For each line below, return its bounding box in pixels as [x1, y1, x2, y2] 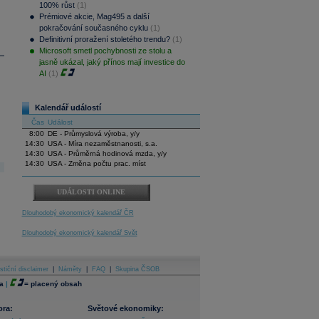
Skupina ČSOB [115, 266, 159, 273]
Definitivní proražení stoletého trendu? [38, 35, 170, 43]
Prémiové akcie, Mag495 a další [38, 12, 150, 21]
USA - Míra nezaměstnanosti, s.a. [47, 140, 157, 147]
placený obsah [30, 280, 82, 288]
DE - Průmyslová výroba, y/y [47, 130, 140, 137]
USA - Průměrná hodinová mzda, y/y [47, 150, 167, 157]
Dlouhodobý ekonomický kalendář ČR [21, 209, 134, 216]
